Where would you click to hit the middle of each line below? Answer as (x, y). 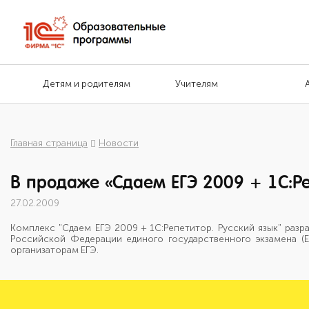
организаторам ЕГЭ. (54, 250)
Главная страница (49, 143)
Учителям (196, 84)
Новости (119, 143)
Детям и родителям (87, 84)
